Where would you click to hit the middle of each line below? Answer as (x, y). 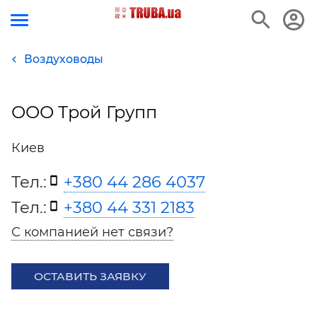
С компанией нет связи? (92, 232)
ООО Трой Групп (84, 112)
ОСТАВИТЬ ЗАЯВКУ (90, 276)
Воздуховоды (64, 59)
